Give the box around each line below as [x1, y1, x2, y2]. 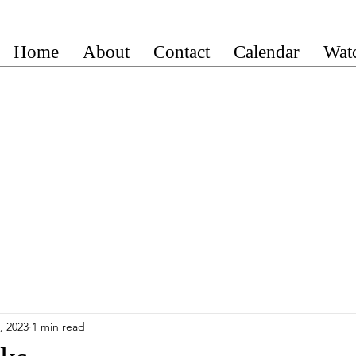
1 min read [32, 319, 85, 334]
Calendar [234, 42, 300, 62]
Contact [153, 42, 210, 62]
